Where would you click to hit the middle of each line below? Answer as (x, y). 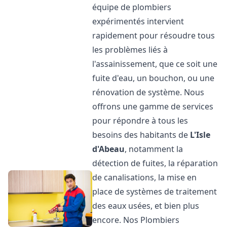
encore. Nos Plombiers (136, 220)
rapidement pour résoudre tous (154, 35)
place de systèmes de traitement (155, 192)
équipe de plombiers (132, 7)
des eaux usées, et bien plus (146, 206)
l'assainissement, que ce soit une (155, 64)
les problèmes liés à (130, 50)
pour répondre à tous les (140, 121)
